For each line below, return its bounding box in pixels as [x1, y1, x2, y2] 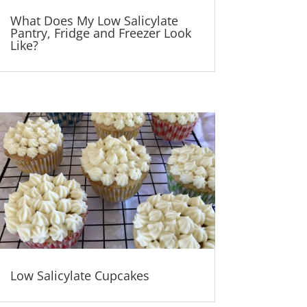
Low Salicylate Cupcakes [10, 267, 149, 284]
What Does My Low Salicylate [10, 12, 178, 29]
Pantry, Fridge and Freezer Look [10, 24, 191, 41]
